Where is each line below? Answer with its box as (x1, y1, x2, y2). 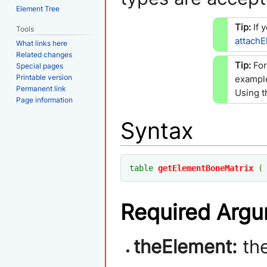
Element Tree (16, 4, 60, 13)
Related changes (16, 50, 73, 60)
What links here (16, 39, 68, 48)
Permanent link (16, 84, 67, 94)
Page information (16, 95, 73, 105)
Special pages (16, 61, 64, 71)
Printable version (16, 73, 73, 82)
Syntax (120, 117, 194, 145)
